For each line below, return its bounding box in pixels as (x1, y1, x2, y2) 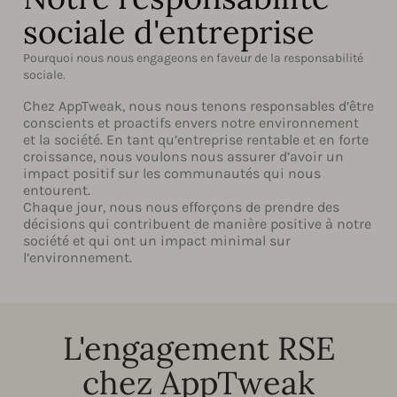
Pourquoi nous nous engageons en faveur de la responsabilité (23, 50, 363, 66)
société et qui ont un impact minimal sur (23, 231, 291, 249)
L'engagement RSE (62, 327, 335, 369)
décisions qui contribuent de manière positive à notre (23, 214, 371, 232)
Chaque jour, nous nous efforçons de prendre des (23, 198, 339, 215)
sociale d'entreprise (23, 11, 315, 52)
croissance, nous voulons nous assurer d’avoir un (23, 147, 344, 165)
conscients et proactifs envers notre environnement (23, 113, 359, 131)
